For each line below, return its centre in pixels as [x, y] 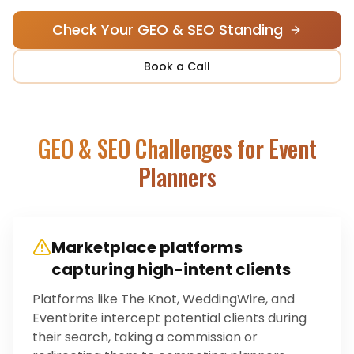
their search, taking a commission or [145, 337]
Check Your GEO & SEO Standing [168, 30]
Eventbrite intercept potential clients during [169, 318]
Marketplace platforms [147, 247]
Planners [177, 177]
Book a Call [177, 66]
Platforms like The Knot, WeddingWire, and [164, 299]
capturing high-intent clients [171, 269]
